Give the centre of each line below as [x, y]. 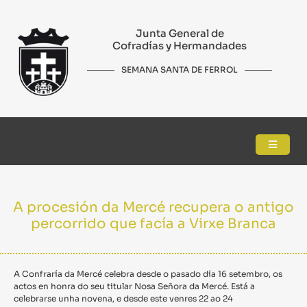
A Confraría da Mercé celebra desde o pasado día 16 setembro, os [148, 274]
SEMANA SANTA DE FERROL [180, 70]
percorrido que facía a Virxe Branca [153, 224]
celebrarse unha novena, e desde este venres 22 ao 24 [123, 299]
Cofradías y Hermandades [180, 46]
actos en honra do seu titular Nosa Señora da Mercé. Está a [134, 286]
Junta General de [180, 33]
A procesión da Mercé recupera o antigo [153, 208]
